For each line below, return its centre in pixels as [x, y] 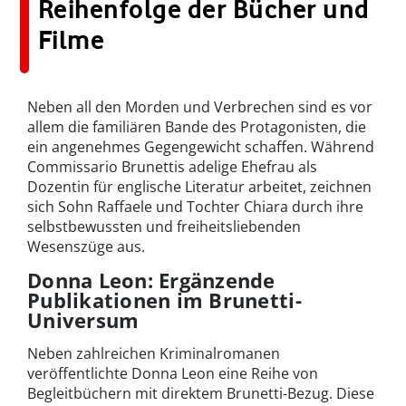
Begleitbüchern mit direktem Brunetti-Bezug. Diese [201, 394]
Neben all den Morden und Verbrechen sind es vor [200, 107]
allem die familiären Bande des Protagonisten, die [197, 127]
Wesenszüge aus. [86, 247]
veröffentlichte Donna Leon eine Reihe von [173, 374]
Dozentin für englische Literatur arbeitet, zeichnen [199, 187]
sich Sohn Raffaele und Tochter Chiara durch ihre [195, 207]
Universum [83, 320]
